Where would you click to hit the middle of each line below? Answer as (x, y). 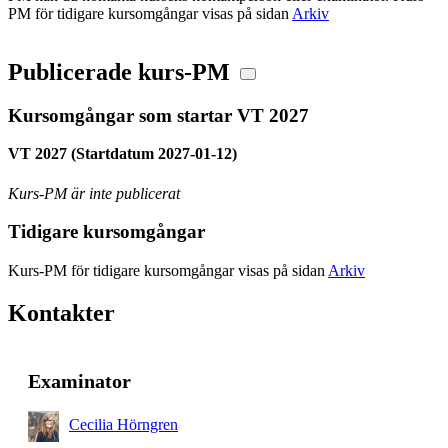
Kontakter (61, 313)
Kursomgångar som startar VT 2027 (158, 115)
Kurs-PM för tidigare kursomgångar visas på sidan (168, 271)
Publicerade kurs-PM (119, 71)
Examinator (79, 380)
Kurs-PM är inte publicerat (94, 193)
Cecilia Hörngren (123, 425)
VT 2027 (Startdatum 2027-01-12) (122, 154)
